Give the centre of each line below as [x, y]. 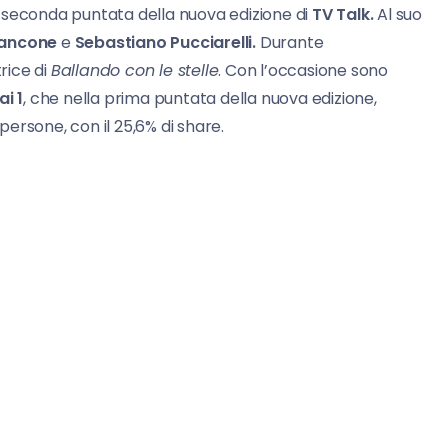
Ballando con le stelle [134, 71]
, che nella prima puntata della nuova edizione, [200, 99]
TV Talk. [343, 15]
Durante [290, 43]
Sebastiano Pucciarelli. [165, 43]
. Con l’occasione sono [303, 71]
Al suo [398, 15]
